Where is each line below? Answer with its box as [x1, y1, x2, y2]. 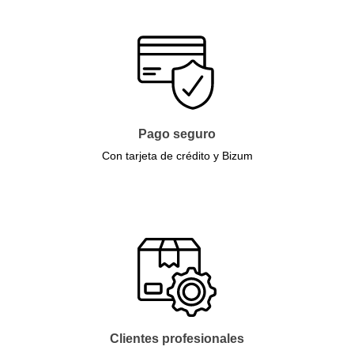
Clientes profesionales [110, 331, 244, 345]
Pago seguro [138, 127, 216, 141]
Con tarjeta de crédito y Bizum [101, 149, 253, 163]
